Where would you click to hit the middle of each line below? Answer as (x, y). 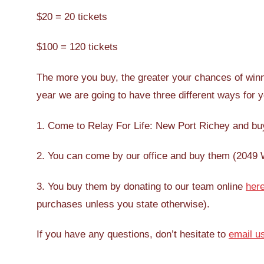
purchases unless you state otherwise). (123, 204)
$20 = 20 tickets (72, 16)
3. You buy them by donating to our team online (141, 186)
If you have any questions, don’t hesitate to (133, 235)
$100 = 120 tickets (77, 47)
